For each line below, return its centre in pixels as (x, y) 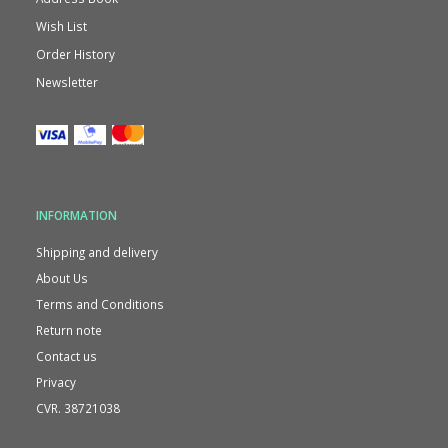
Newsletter (67, 81)
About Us (62, 277)
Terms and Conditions (100, 303)
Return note (69, 329)
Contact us (66, 355)
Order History (75, 54)
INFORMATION (76, 214)
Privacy (56, 381)
